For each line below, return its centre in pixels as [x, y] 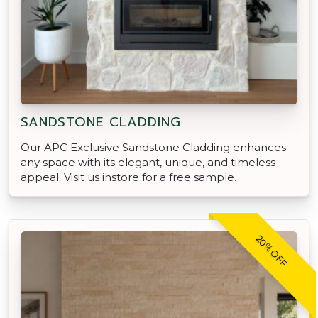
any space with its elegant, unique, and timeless [148, 162]
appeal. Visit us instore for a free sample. [128, 177]
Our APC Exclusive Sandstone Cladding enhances [153, 147]
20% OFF [272, 251]
